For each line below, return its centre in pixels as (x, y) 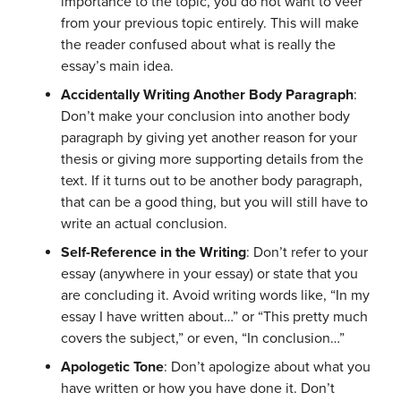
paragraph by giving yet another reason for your (209, 138)
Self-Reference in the (130, 252)
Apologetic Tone (112, 367)
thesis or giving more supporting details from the (212, 159)
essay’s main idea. (117, 66)
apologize (239, 367)
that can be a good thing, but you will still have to (214, 202)
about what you (320, 367)
